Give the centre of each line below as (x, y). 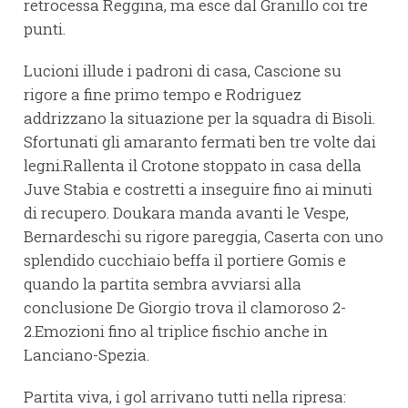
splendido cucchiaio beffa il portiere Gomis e (185, 260)
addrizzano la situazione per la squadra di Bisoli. (199, 117)
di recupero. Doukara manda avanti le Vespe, (186, 212)
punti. (45, 28)
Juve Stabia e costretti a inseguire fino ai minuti (198, 189)
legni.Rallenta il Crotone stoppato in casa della (193, 165)
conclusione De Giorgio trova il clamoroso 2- (185, 307)
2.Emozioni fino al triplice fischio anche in (176, 331)
